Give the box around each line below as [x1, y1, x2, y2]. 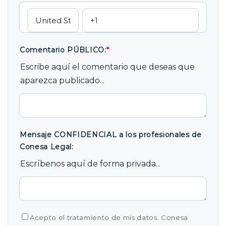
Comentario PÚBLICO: [20, 45, 106, 54]
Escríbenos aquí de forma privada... [20, 159, 160, 168]
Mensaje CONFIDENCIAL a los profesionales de [20, 130, 202, 139]
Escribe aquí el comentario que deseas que [20, 62, 195, 72]
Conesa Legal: [20, 142, 74, 151]
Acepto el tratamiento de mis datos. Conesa [30, 213, 188, 221]
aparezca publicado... [20, 76, 104, 85]
